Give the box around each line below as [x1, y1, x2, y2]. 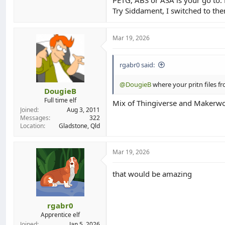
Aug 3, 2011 [67, 105, 100, 114]
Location [20, 122, 44, 130]
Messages [20, 114, 49, 122]
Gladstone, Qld [59, 122, 100, 130]
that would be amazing [113, 169, 192, 179]
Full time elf [44, 96, 76, 104]
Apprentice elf [40, 210, 80, 219]
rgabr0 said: [120, 60, 155, 69]
